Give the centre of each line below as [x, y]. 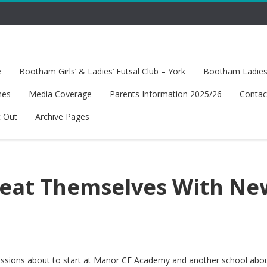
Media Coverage [60, 94]
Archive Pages [62, 117]
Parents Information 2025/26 [165, 94]
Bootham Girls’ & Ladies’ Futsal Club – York [102, 71]
